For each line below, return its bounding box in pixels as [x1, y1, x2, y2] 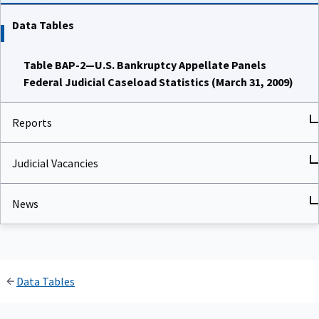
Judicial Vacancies [12, 156, 98, 171]
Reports [12, 115, 52, 130]
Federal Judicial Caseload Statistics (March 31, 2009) [23, 75, 293, 90]
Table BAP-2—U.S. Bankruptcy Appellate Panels [23, 58, 266, 73]
